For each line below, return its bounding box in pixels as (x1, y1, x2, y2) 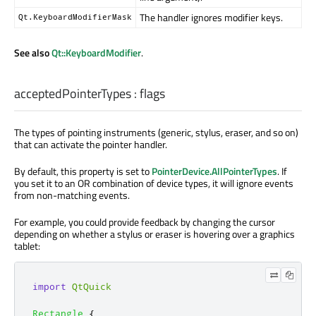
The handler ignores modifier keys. (140, 10, 283, 25)
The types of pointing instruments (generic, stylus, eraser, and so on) (14, 125, 298, 140)
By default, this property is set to (14, 164, 152, 179)
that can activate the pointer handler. (14, 137, 167, 152)
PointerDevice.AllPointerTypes (152, 164, 277, 179)
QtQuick (72, 281, 111, 293)
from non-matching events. (14, 188, 130, 203)
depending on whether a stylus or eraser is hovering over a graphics (14, 226, 295, 242)
